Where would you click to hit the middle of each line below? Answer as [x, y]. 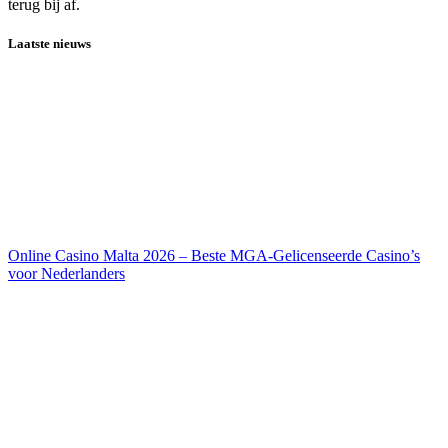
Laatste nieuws [49, 44]
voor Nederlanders [66, 273]
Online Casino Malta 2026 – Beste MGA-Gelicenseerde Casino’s [214, 255]
